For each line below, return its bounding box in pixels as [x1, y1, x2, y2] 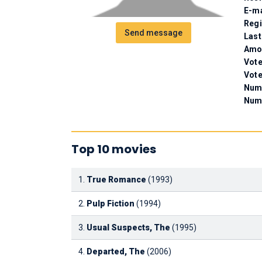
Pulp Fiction [87, 199, 135, 208]
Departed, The [87, 247, 145, 256]
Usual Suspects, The [87, 223, 170, 232]
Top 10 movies [71, 141, 156, 157]
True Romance [87, 175, 146, 184]
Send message [124, 28, 182, 37]
